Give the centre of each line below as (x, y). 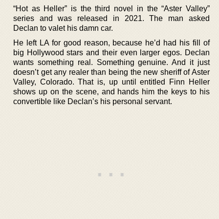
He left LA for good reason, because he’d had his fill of (111, 43)
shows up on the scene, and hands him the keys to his (111, 91)
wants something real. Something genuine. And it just (111, 62)
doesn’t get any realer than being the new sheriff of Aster (111, 72)
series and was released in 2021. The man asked (111, 18)
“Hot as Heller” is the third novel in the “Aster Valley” (111, 8)
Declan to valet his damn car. (63, 28)
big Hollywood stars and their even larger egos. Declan (111, 52)
